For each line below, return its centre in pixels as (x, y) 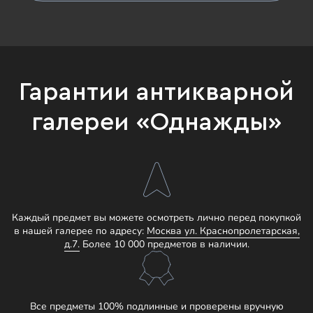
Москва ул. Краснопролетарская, (223, 231)
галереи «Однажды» (156, 122)
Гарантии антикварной (156, 92)
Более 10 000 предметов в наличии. (164, 244)
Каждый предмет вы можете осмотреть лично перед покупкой (156, 218)
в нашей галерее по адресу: (80, 231)
